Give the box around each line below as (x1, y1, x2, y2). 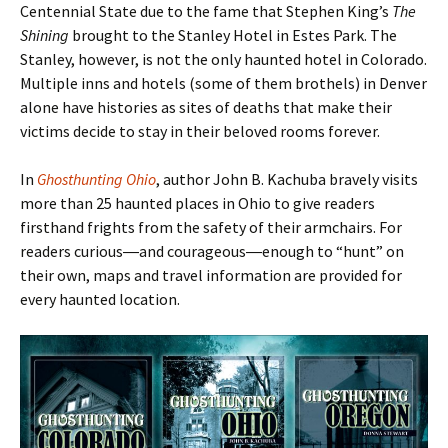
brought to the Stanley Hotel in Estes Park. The (69, 25, 397, 46)
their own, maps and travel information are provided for (20, 265, 402, 286)
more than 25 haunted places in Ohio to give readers (20, 193, 375, 214)
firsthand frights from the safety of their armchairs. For (20, 217, 402, 238)
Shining (20, 25, 69, 46)
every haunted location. (20, 289, 180, 310)
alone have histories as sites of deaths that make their (20, 97, 392, 118)
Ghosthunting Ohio (37, 169, 156, 190)
